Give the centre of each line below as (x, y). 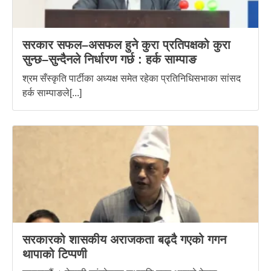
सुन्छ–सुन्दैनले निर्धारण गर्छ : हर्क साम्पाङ (109, 59)
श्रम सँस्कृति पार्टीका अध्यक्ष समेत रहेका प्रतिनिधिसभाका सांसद (132, 78)
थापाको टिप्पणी (55, 254)
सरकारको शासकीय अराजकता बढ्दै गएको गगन (124, 239)
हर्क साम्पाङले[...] (52, 93)
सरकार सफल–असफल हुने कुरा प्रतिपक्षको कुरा (126, 44)
